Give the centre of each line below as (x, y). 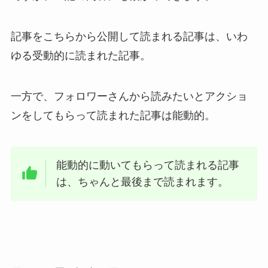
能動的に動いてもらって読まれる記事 (148, 165)
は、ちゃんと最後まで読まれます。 (143, 182)
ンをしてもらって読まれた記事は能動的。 (113, 115)
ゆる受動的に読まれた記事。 (80, 55)
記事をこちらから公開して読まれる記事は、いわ (129, 36)
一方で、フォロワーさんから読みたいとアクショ (129, 96)
